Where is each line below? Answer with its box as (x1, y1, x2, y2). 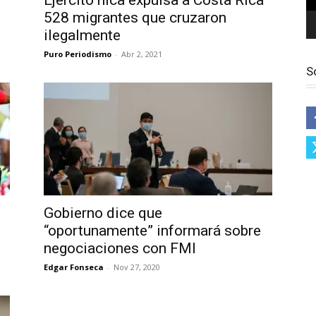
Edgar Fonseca (44, 262, 104, 272)
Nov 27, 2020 (114, 262, 160, 272)
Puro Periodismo (44, 49, 111, 59)
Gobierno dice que (44, 205, 162, 221)
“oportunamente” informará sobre (44, 222, 261, 239)
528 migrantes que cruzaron (44, 9, 226, 26)
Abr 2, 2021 (121, 49, 162, 59)
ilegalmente (44, 27, 121, 44)
